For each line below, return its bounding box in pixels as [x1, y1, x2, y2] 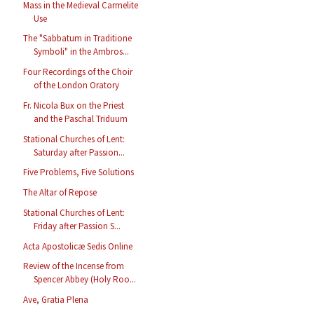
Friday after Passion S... [34, 219, 121, 232]
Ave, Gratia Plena [23, 294, 89, 306]
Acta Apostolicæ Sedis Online [23, 240, 133, 252]
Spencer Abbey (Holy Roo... [34, 273, 137, 286]
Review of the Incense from [23, 260, 125, 273]
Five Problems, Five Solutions [23, 166, 135, 179]
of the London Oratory [34, 79, 120, 92]
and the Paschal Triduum [34, 112, 128, 125]
